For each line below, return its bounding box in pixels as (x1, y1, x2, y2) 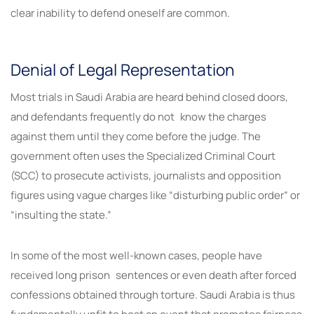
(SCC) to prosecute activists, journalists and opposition (11, 168, 281, 183)
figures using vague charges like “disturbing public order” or (11, 187, 300, 203)
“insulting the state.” (11, 207, 111, 222)
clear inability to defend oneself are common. (11, 5, 230, 20)
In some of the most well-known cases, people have (11, 247, 262, 263)
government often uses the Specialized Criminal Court (11, 148, 275, 163)
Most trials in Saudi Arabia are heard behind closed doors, (11, 89, 288, 104)
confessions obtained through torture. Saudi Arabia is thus (11, 287, 295, 302)
